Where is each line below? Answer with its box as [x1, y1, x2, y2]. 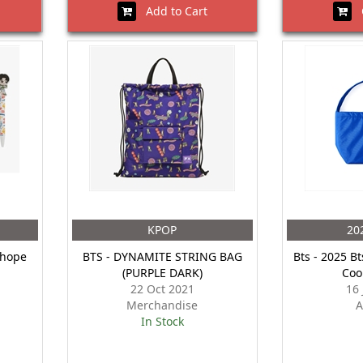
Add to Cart [135, 3, 207, 19]
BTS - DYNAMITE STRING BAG [82, 249, 242, 264]
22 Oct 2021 [130, 281, 194, 297]
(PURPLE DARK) [122, 265, 203, 280]
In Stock [140, 314, 184, 329]
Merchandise [126, 297, 199, 313]
